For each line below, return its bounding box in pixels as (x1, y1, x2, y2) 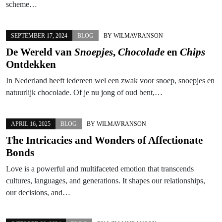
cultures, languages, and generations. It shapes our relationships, (6, 176, 205, 185)
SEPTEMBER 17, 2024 (11, 32, 67, 39)
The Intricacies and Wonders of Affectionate (6, 134, 203, 146)
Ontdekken (6, 58, 56, 70)
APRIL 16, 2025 (11, 120, 51, 127)
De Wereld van (6, 46, 74, 58)
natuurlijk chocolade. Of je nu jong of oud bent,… (6, 88, 163, 97)
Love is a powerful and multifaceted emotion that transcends (6, 164, 194, 173)
